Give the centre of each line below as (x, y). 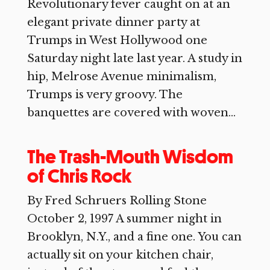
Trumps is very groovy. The (105, 95)
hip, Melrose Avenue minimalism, (121, 77)
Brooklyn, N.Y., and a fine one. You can (134, 237)
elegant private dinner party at (113, 22)
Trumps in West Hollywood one (117, 40)
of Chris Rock (79, 176)
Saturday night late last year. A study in (134, 58)
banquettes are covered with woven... (131, 113)
